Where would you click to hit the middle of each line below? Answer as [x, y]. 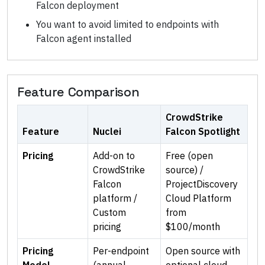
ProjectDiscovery [202, 184]
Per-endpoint [121, 251]
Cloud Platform [198, 198]
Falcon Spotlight [203, 132]
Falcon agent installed [84, 39]
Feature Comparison [78, 92]
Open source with [203, 251]
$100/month [193, 227]
